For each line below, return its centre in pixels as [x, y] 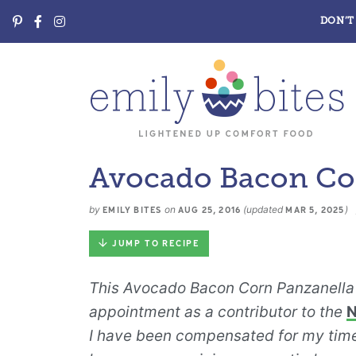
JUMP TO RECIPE [156, 244]
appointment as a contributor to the [218, 312]
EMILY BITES [132, 211]
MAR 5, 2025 [315, 211]
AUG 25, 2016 [209, 211]
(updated [265, 209]
